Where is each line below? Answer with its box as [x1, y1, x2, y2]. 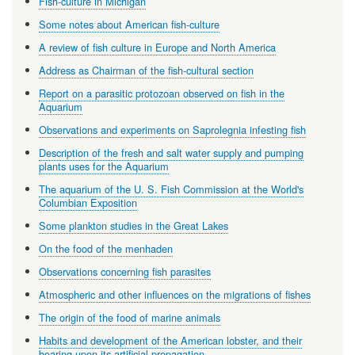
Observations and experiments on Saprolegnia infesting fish [38, 122, 306, 138]
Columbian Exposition [38, 195, 137, 211]
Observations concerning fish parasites [38, 264, 211, 280]
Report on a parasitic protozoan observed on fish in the [38, 86, 284, 101]
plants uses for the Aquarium [38, 158, 169, 174]
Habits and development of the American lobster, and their [38, 333, 302, 349]
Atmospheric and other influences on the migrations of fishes [38, 287, 311, 303]
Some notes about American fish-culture [38, 17, 219, 32]
